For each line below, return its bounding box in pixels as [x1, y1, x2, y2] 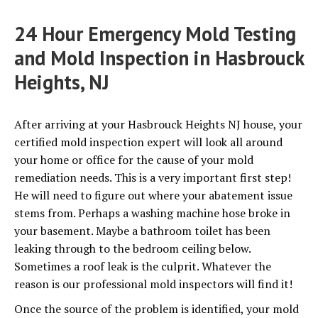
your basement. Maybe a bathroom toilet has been [14, 223, 270, 238]
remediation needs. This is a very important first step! [14, 170, 291, 185]
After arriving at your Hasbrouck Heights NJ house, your [14, 116, 302, 132]
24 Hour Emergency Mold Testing [14, 21, 296, 47]
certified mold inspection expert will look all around [14, 134, 283, 150]
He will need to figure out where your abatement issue [14, 187, 292, 203]
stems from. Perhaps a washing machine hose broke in [14, 205, 290, 221]
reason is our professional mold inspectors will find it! [14, 276, 292, 292]
